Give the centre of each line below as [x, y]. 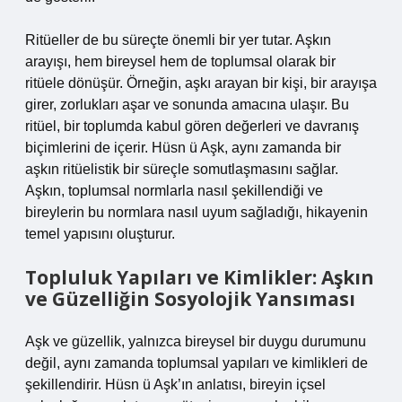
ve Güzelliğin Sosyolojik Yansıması [190, 299]
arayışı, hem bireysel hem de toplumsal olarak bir [180, 61]
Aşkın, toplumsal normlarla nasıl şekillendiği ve [174, 191]
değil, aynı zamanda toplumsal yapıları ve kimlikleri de [197, 363]
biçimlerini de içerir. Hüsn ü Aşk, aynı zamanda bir [183, 148]
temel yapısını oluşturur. [100, 234]
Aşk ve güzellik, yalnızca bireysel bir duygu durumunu [196, 341]
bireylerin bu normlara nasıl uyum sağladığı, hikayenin [197, 212]
